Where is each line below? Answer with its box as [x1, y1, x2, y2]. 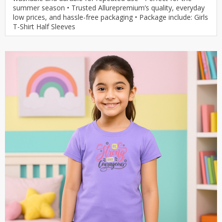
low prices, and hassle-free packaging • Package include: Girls [13, 12, 208, 22]
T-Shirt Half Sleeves [13, 21, 75, 31]
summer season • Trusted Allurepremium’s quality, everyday [13, 2, 205, 12]
